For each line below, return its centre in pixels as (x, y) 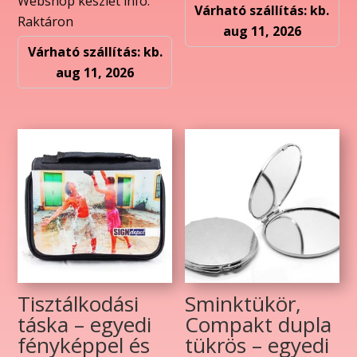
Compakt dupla (259, 325)
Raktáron (46, 21)
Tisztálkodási (78, 304)
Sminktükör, (243, 304)
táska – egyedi (85, 325)
